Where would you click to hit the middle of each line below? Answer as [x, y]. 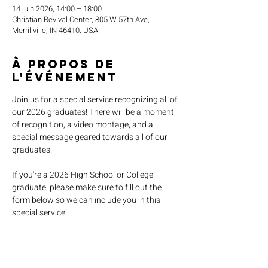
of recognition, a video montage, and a [83, 125]
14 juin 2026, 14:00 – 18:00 [57, 9]
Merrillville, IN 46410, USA [55, 30]
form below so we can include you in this [87, 200]
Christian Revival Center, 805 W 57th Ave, [81, 19]
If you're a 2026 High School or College [83, 175]
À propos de [64, 64]
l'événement [65, 77]
